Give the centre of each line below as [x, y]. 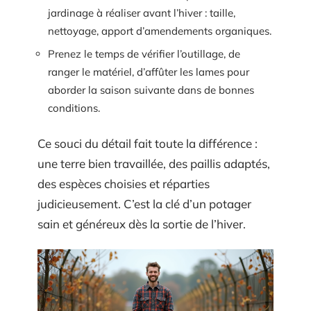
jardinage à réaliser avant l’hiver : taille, [142, 12]
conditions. [74, 108]
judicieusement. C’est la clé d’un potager [144, 203]
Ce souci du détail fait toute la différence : [148, 143]
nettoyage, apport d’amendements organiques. [160, 31]
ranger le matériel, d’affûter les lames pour [149, 72]
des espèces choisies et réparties [124, 183]
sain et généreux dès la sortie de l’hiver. [142, 224]
